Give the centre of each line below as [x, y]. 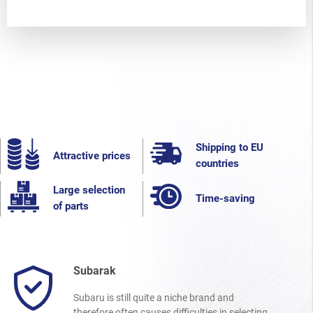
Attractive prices [92, 155]
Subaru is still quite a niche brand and [154, 297]
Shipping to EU [230, 148]
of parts [71, 206]
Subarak [95, 270]
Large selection [89, 190]
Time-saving [225, 198]
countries [217, 164]
